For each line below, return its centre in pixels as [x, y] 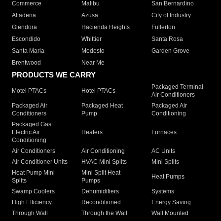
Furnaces [164, 132]
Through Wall [30, 213]
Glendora [24, 27]
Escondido [26, 39]
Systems [163, 192]
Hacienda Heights [106, 27]
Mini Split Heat [101, 173]
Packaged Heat [102, 106]
